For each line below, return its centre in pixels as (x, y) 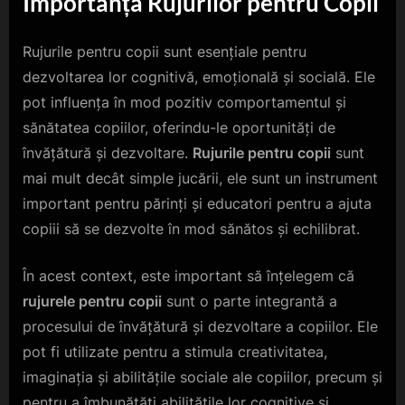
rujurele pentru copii (92, 301)
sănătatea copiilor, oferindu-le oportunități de (179, 127)
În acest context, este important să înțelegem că (188, 275)
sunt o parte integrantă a (250, 301)
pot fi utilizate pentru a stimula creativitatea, (175, 351)
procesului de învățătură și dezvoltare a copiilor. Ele (200, 326)
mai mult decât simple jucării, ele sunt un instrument (200, 178)
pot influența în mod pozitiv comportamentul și (184, 102)
